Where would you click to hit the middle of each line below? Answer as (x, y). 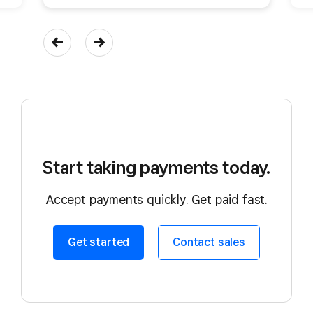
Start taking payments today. (156, 167)
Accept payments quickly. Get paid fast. (156, 199)
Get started (99, 242)
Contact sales (209, 242)
